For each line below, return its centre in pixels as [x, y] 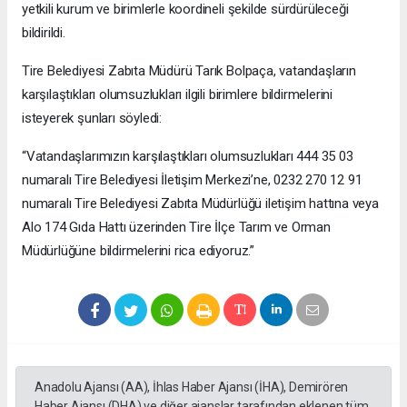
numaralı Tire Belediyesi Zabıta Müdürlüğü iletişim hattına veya [200, 204]
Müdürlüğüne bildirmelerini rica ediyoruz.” [138, 251]
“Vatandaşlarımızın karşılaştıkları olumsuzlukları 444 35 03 [188, 157]
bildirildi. [44, 33]
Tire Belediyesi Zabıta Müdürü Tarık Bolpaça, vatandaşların [189, 71]
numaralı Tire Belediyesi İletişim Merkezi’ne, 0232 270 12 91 [192, 180]
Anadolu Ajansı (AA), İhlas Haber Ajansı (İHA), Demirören [192, 387]
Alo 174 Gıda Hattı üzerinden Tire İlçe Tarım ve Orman [176, 228]
